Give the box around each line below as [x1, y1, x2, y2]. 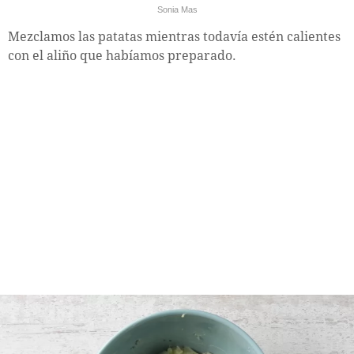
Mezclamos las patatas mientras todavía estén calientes [8, 29, 341, 45]
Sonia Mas [156, 5, 198, 15]
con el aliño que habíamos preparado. [8, 48, 236, 64]
